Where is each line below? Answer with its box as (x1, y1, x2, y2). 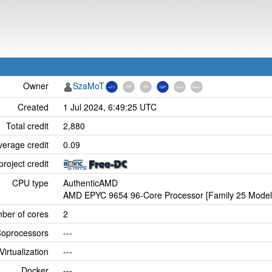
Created (18, 101, 49, 113)
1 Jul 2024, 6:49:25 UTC (63, 101, 157, 113)
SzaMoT (73, 80, 104, 92)
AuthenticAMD (63, 177, 118, 189)
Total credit (6, 120, 49, 132)
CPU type (12, 177, 49, 189)
